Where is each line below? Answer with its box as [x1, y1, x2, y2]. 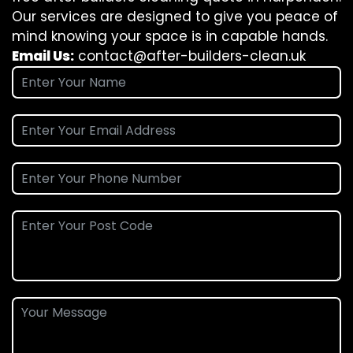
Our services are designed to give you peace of [12, 7, 338, 27]
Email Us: [12, 46, 74, 66]
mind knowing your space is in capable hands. [12, 27, 328, 46]
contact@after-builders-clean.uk [78, 46, 306, 66]
